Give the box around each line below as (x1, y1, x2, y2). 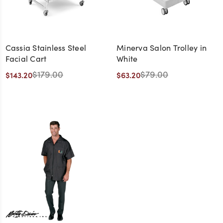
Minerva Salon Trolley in (116, 42, 207, 53)
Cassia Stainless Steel (5, 42, 86, 53)
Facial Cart (5, 53, 47, 64)
